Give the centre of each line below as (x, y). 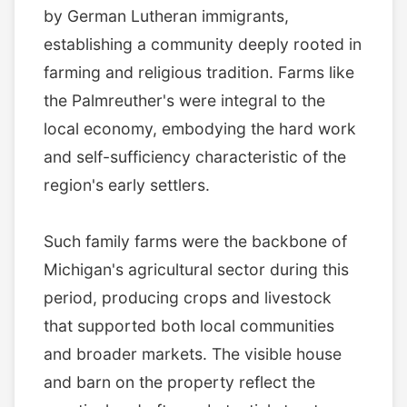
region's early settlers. (127, 184)
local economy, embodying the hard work (200, 128)
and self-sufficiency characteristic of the (195, 156)
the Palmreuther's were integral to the (184, 100)
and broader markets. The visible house (193, 353)
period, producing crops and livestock (188, 297)
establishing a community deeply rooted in (203, 44)
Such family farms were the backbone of (195, 241)
